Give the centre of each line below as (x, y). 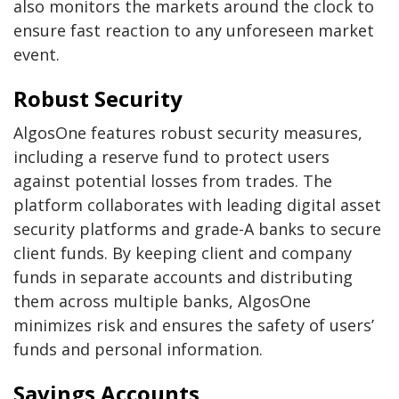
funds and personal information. (138, 349)
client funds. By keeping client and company (183, 252)
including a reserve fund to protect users (171, 156)
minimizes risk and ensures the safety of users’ (194, 325)
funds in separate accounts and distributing (183, 277)
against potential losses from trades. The (173, 180)
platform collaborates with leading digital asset (197, 204)
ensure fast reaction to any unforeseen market (194, 30)
